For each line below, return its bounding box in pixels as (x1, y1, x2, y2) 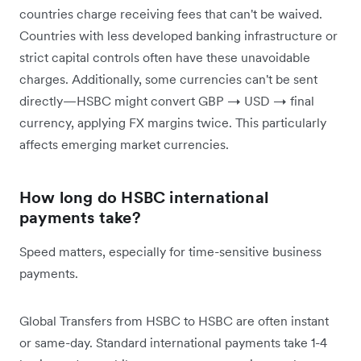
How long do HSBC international (19, 187, 268, 209)
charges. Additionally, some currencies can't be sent (19, 71, 317, 88)
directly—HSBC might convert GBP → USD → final (19, 93, 314, 110)
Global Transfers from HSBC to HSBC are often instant (19, 313, 329, 330)
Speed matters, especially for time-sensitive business (19, 243, 322, 260)
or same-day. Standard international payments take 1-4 (19, 334, 327, 351)
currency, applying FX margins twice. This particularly (19, 114, 326, 131)
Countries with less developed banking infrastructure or (19, 27, 338, 44)
